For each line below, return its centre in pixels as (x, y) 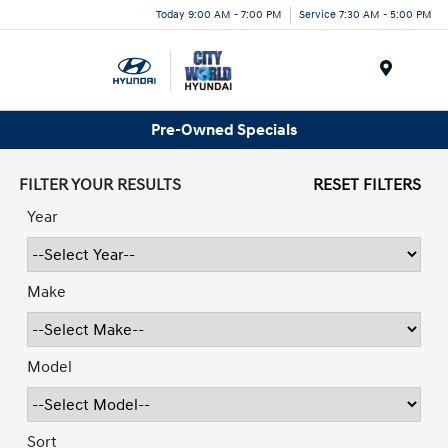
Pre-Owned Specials (224, 129)
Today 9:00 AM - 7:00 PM (219, 14)
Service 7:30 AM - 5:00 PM (365, 14)
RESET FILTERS (366, 185)
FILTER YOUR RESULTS (100, 185)
